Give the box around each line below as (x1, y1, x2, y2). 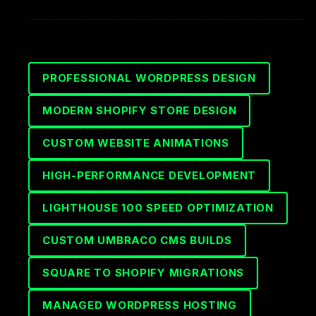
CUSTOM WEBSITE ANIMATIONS (42, 136, 229, 150)
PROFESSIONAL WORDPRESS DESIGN (42, 71, 256, 85)
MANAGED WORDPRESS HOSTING (42, 298, 237, 312)
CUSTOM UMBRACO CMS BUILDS (42, 233, 232, 247)
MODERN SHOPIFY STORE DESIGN (42, 104, 237, 117)
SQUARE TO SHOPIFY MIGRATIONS (42, 266, 244, 279)
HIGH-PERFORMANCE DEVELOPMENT (42, 169, 256, 182)
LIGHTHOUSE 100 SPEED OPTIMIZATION (42, 201, 274, 214)
